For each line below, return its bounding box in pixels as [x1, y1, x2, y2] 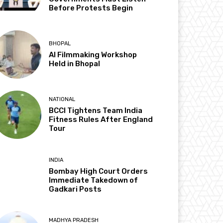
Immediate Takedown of [49, 175, 138, 185]
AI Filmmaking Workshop [49, 50, 137, 60]
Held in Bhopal [49, 59, 101, 69]
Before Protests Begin [49, 3, 133, 12]
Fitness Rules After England [49, 115, 153, 124]
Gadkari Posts [49, 184, 102, 194]
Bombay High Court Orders [49, 166, 148, 176]
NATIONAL [49, 96, 76, 103]
